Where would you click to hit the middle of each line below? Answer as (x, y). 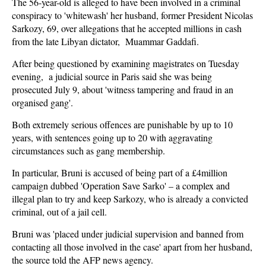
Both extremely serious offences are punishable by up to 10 (122, 124)
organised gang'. (42, 102)
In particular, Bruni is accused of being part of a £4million (120, 172)
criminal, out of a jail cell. (59, 212)
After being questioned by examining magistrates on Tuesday (126, 63)
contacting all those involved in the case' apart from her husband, (132, 247)
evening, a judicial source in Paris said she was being (112, 76)
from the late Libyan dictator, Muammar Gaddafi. (105, 41)
